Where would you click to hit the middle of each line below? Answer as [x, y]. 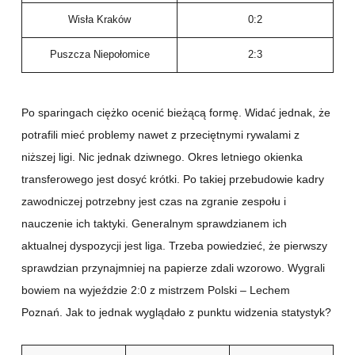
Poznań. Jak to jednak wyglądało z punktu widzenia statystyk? [176, 313]
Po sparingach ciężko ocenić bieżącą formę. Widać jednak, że [176, 113]
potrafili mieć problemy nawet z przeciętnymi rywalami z [160, 135]
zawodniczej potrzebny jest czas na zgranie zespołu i [154, 202]
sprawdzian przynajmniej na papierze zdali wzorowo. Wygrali [173, 268]
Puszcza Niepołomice [99, 55]
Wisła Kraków [99, 20]
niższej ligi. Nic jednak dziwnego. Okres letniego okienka [162, 157]
